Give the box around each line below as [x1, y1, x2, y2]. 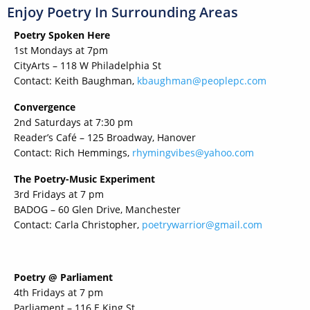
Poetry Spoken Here [14, 28, 110, 42]
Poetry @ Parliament [14, 271, 113, 284]
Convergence [14, 100, 75, 114]
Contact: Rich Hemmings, [14, 146, 132, 160]
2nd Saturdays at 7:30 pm [14, 116, 133, 129]
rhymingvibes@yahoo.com [132, 146, 254, 160]
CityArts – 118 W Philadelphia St [14, 59, 161, 73]
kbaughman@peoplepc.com [137, 74, 266, 88]
